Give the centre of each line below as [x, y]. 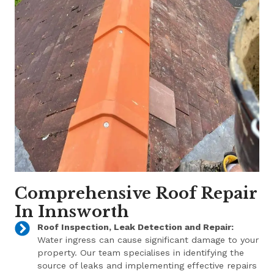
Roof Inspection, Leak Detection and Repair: [135, 227]
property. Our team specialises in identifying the [140, 253]
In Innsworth [72, 212]
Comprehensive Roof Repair [136, 193]
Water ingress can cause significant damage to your [148, 240]
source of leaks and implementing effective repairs [147, 265]
